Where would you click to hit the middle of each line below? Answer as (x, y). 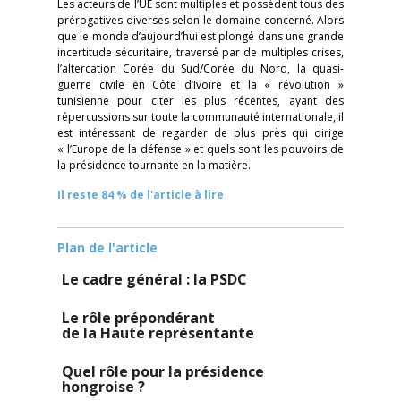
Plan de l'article (107, 247)
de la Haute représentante (158, 333)
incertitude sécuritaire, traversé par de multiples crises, (200, 52)
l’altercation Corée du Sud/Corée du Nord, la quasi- (200, 68)
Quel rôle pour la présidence (163, 371)
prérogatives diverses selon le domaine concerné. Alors (200, 20)
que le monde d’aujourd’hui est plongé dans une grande (200, 36)
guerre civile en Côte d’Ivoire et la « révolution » (200, 85)
